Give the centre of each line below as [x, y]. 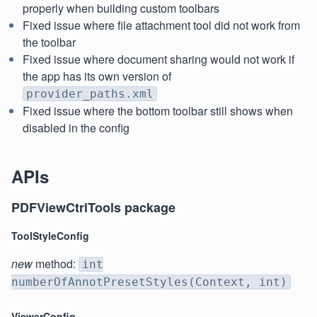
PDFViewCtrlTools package [93, 208]
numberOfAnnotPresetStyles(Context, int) [149, 282]
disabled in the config [76, 128]
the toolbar [49, 42]
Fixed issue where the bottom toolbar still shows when [158, 111]
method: [56, 264]
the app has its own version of [97, 76]
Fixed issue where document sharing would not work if [158, 59]
